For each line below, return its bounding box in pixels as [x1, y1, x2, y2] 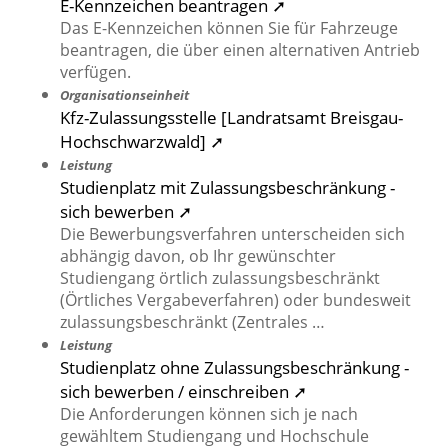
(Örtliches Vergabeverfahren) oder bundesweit [60, 289, 411, 312]
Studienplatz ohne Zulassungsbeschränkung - [60, 355, 409, 380]
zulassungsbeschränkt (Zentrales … [60, 311, 325, 334]
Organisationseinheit [60, 86, 189, 105]
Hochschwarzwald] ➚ [60, 129, 224, 154]
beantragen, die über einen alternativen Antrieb [60, 39, 420, 62]
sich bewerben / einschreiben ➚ [60, 379, 307, 404]
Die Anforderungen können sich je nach [60, 403, 358, 426]
